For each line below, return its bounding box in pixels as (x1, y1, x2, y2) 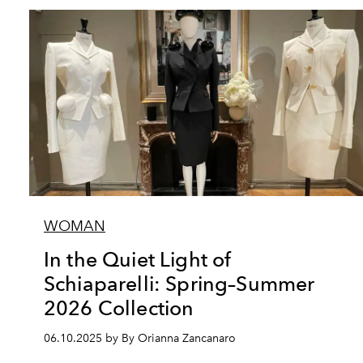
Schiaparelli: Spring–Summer (44, 271, 315, 296)
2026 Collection (44, 296, 194, 320)
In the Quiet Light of (44, 247, 232, 271)
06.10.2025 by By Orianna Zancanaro (44, 331, 236, 345)
